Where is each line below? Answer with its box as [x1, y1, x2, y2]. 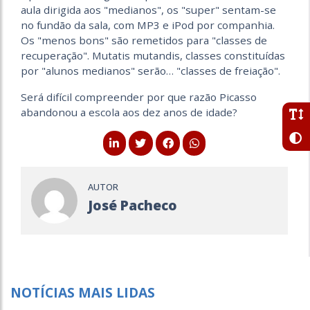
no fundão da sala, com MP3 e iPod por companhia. [21, 18, 275, 33]
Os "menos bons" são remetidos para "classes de [21, 33, 267, 48]
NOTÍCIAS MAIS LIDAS [10, 283, 155, 302]
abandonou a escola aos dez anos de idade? [21, 105, 237, 120]
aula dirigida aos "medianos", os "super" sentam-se [21, 3, 276, 17]
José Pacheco [87, 196, 177, 215]
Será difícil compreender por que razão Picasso [21, 90, 257, 104]
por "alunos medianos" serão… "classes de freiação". [21, 64, 280, 78]
